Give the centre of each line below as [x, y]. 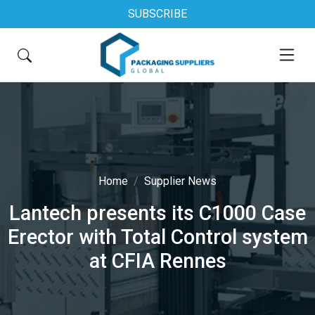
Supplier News [180, 181]
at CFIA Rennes [157, 261]
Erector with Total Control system [157, 237]
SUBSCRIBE [157, 14]
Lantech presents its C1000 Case [157, 213]
